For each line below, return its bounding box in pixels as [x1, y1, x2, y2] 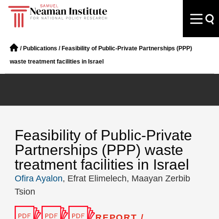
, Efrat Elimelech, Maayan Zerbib [63, 174, 190, 183]
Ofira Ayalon [15, 174, 63, 183]
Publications [23, 45, 57, 52]
